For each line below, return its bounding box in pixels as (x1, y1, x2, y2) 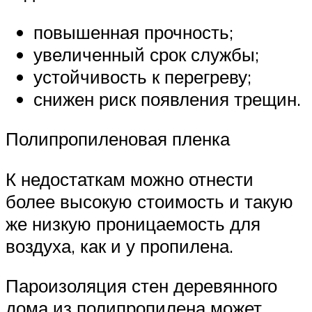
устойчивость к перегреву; (33, 65, 251, 88)
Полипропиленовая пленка (6, 127, 230, 150)
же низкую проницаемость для (6, 212, 260, 235)
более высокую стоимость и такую (6, 189, 293, 212)
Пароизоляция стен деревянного (6, 274, 277, 297)
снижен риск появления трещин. (33, 87, 301, 110)
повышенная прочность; (33, 20, 233, 43)
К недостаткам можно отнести (6, 167, 253, 190)
